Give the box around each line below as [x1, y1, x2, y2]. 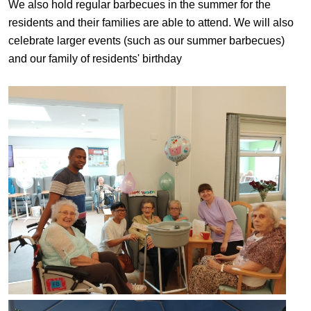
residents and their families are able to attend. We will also [8, 17, 294, 29]
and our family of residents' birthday [8, 53, 301, 65]
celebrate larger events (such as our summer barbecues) [8, 35, 285, 47]
